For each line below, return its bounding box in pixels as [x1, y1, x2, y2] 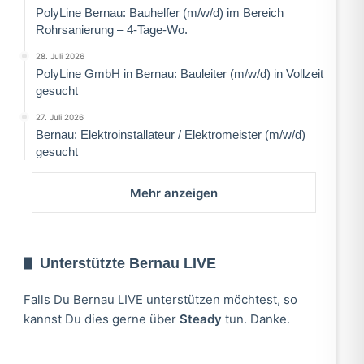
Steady [179, 310, 222, 327]
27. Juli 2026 [35, 111, 84, 122]
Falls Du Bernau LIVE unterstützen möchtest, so [23, 291, 297, 307]
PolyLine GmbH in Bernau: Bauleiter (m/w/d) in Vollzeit [35, 66, 323, 80]
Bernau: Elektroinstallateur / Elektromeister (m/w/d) [35, 127, 305, 141]
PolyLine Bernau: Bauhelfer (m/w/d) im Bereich [35, 5, 284, 19]
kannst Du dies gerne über [23, 310, 180, 327]
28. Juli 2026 [35, 50, 84, 61]
